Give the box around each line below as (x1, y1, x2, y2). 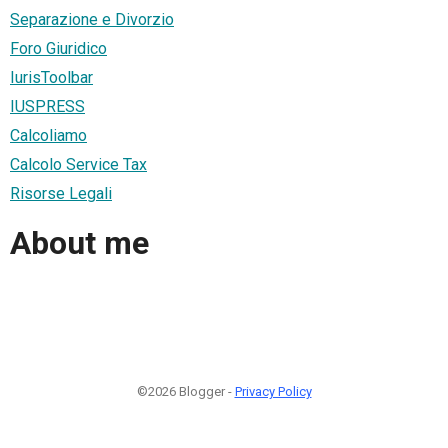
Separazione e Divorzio (10, 9, 174, 29)
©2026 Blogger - (136, 383, 235, 399)
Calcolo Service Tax (10, 154, 147, 174)
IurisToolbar (10, 67, 93, 87)
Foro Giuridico (10, 38, 107, 58)
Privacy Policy (234, 383, 312, 399)
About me (10, 224, 149, 263)
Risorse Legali (10, 183, 112, 203)
